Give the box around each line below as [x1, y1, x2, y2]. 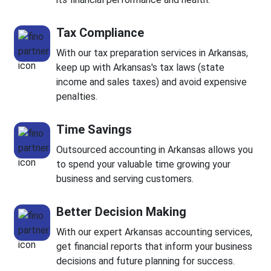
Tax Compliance [56, 25, 145, 41]
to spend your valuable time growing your [56, 158, 231, 171]
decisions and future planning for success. [56, 255, 235, 267]
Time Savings [56, 122, 132, 137]
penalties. [56, 91, 98, 103]
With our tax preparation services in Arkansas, [56, 47, 249, 59]
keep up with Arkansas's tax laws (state [56, 62, 225, 74]
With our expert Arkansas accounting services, [56, 226, 253, 238]
